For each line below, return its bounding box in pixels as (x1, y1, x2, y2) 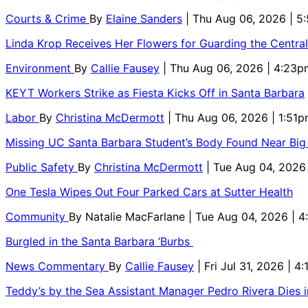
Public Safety (5, 159, 78, 174)
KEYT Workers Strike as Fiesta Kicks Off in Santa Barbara (5, 85, 305, 100)
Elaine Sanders (106, 11, 182, 25)
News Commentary (5, 258, 109, 273)
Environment (5, 60, 74, 75)
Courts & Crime (5, 11, 89, 25)
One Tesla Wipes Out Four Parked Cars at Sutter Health (5, 184, 293, 199)
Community (5, 209, 69, 223)
